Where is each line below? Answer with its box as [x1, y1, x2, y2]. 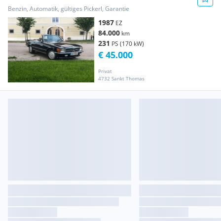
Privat [98, 67, 112, 74]
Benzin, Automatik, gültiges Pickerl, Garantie [8, 4, 129, 13]
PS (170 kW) [111, 39, 144, 48]
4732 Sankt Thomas [98, 74, 145, 82]
